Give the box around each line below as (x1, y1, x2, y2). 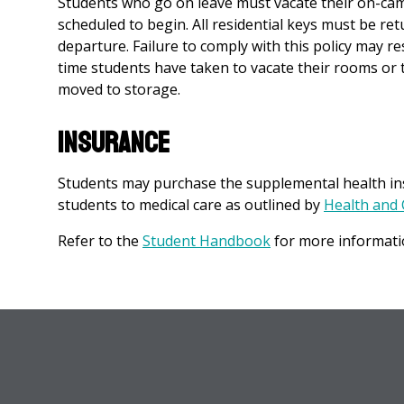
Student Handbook (142, 231, 271, 251)
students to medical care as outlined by (58, 195, 324, 215)
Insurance (58, 125, 170, 161)
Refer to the (58, 231, 142, 251)
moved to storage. (58, 79, 180, 99)
